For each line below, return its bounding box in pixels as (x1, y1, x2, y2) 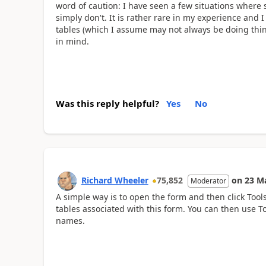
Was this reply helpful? (55, 97, 159, 109)
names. (55, 214, 85, 226)
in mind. (55, 36, 89, 47)
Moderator (190, 175, 226, 186)
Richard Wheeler (81, 174, 148, 186)
